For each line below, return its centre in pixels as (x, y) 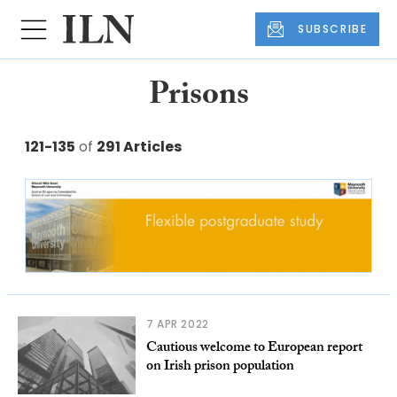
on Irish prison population (220, 368)
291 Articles (139, 147)
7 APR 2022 (177, 324)
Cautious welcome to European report (254, 349)
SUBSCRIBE (333, 29)
